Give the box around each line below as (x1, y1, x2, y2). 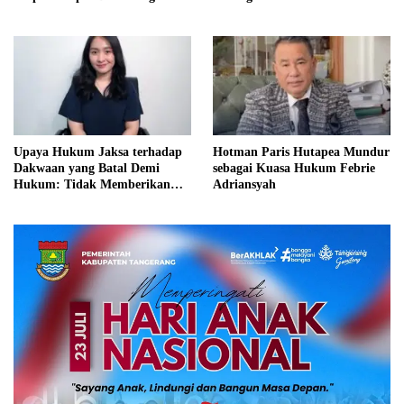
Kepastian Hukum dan (14, 193, 139, 207)
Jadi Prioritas (14, 5, 88, 19)
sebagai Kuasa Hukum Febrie (213, 161, 375, 175)
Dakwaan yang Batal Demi (14, 161, 160, 175)
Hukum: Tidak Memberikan (14, 177, 170, 191)
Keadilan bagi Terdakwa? (14, 209, 154, 224)
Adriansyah (213, 177, 276, 191)
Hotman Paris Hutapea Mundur (213, 144, 390, 159)
